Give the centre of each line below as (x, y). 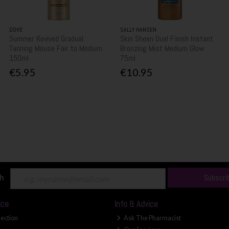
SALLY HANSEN (139, 29)
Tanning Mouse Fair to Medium (56, 48)
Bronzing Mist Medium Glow (163, 48)
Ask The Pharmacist (152, 218)
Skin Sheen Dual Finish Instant (167, 38)
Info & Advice (136, 204)
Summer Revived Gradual (47, 38)
